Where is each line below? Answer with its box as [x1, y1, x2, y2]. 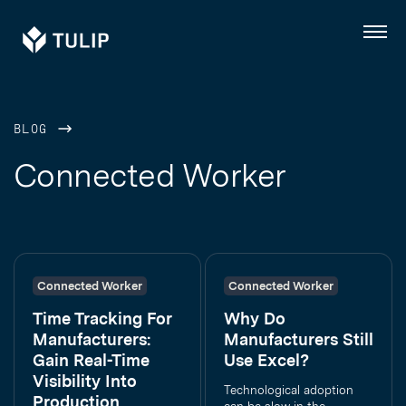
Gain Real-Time [33, 351, 150, 370]
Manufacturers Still [224, 330, 373, 349]
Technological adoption [224, 382, 353, 397]
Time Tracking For [33, 309, 171, 328]
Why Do [224, 309, 285, 328]
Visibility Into [33, 372, 137, 391]
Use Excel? [224, 351, 309, 370]
